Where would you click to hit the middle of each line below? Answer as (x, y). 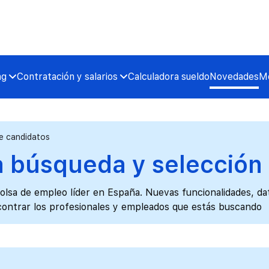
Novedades (234, 77)
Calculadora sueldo (168, 77)
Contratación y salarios (67, 77)
